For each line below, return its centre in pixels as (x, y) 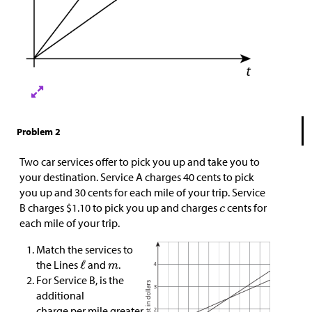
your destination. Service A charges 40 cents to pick (137, 177)
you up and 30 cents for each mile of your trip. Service (142, 192)
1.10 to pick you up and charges (146, 208)
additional (60, 295)
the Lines (58, 265)
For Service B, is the (80, 280)
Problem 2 (39, 132)
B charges (43, 208)
